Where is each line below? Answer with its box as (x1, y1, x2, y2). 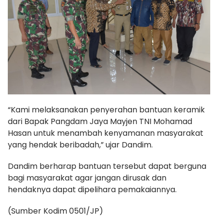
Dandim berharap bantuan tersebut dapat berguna (8, 160, 206, 172)
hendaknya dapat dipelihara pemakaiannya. (8, 183, 177, 195)
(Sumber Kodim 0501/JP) (8, 205, 103, 217)
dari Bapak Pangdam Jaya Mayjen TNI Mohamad (8, 115, 192, 127)
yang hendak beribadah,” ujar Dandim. (8, 139, 153, 150)
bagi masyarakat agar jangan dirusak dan (8, 172, 166, 183)
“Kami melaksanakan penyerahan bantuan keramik (8, 104, 205, 115)
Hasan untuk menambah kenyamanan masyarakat (8, 127, 203, 139)
